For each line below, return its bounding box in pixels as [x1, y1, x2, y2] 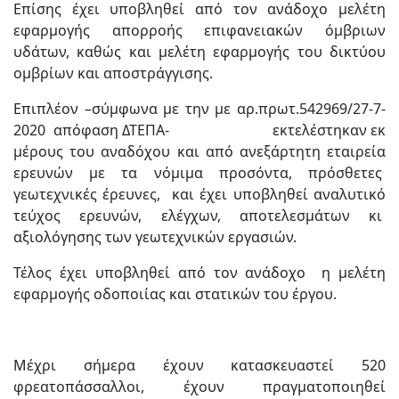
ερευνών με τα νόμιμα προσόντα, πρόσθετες [13, 163, 386, 183]
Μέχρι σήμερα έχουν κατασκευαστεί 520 [13, 355, 386, 375]
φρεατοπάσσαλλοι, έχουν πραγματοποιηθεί [13, 377, 386, 396]
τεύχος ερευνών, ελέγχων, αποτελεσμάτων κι [13, 206, 386, 225]
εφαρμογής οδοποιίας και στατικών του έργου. [13, 284, 337, 304]
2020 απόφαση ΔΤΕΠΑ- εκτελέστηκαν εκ [13, 120, 386, 140]
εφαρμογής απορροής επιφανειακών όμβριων [13, 20, 386, 40]
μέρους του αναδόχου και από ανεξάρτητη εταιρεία [13, 142, 386, 161]
